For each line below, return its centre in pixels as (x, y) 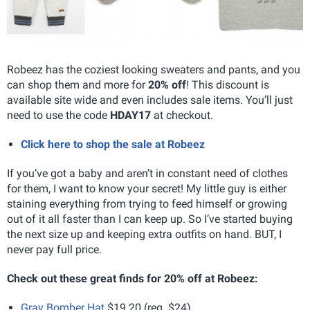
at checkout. (182, 115)
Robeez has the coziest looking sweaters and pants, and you (154, 69)
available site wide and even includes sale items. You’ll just (150, 100)
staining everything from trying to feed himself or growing (147, 203)
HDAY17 (130, 115)
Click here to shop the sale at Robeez (113, 144)
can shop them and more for (77, 84)
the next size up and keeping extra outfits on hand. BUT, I (144, 234)
